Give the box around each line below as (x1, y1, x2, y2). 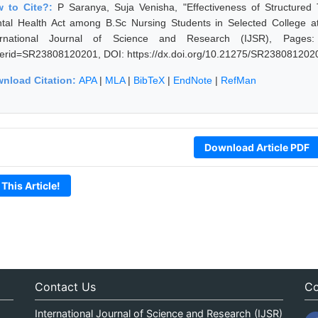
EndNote (173, 74, 212, 86)
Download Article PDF (204, 141, 309, 153)
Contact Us (34, 279, 96, 294)
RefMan (221, 74, 256, 86)
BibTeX (133, 74, 165, 86)
